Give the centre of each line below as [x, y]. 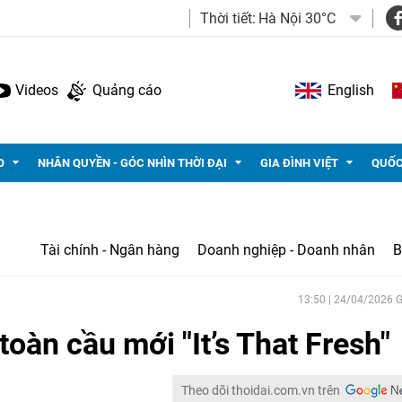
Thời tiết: [228, 18]
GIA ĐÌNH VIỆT [299, 163]
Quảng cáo [127, 90]
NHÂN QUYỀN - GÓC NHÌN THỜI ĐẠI [132, 163]
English [351, 90]
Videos [37, 90]
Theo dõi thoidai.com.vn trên [261, 390]
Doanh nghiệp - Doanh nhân [286, 250]
